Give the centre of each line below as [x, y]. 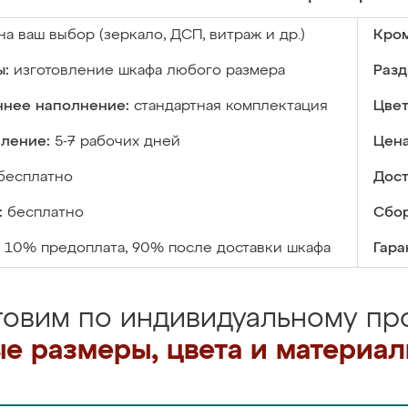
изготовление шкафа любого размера [149, 71]
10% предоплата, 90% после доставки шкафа [168, 249]
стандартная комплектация [231, 107]
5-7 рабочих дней [117, 142]
